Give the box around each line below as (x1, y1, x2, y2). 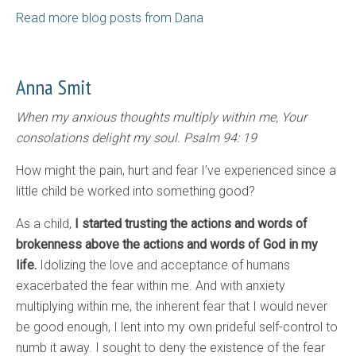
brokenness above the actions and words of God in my (16, 237, 318, 253)
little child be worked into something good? (16, 184, 255, 199)
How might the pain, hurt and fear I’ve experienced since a (16, 163, 336, 179)
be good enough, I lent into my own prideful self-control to (16, 319, 338, 335)
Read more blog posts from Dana (16, 10, 203, 26)
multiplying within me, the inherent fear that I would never (16, 299, 327, 315)
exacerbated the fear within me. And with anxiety (16, 278, 285, 294)
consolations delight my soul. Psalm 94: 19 (16, 130, 257, 146)
